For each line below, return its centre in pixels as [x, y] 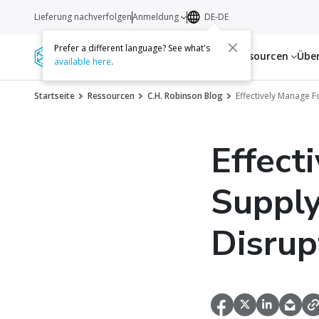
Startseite [54, 96]
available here [83, 62]
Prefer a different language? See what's [132, 48]
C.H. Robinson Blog [185, 96]
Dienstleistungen [181, 56]
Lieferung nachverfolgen [83, 17]
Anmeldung [157, 17]
